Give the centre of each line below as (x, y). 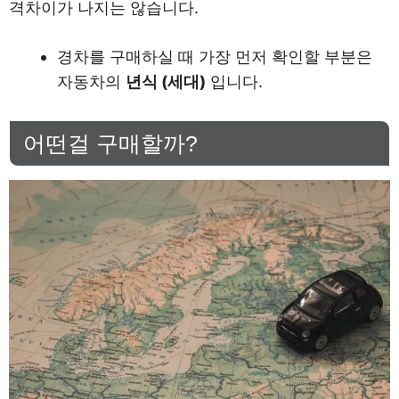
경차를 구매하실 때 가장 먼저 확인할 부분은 (215, 57)
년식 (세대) (166, 81)
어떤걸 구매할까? (110, 143)
